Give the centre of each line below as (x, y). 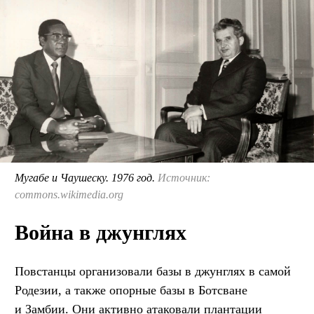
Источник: (184, 178)
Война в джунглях (101, 233)
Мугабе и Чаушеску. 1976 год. (86, 178)
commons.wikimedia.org (69, 195)
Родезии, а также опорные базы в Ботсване (131, 291)
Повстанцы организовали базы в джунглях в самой (153, 272)
